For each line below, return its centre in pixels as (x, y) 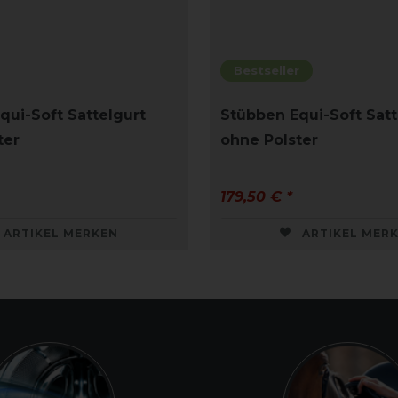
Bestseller (267, 70)
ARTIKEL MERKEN (61, 233)
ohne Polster (269, 139)
